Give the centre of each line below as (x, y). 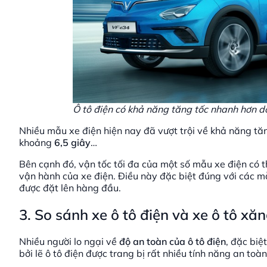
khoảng (37, 143)
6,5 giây (72, 143)
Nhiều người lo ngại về (69, 242)
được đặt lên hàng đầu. (70, 188)
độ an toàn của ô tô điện (173, 242)
